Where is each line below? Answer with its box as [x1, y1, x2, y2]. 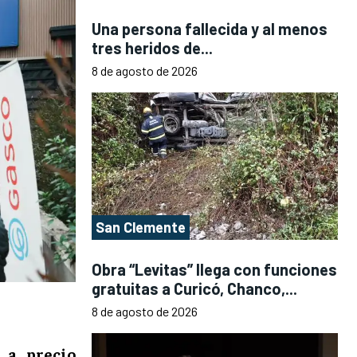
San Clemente [96, 218, 186, 237]
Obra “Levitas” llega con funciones [92, 260, 337, 280]
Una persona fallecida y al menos [92, 18, 328, 38]
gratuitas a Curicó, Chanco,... [92, 279, 297, 299]
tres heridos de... [92, 37, 213, 57]
